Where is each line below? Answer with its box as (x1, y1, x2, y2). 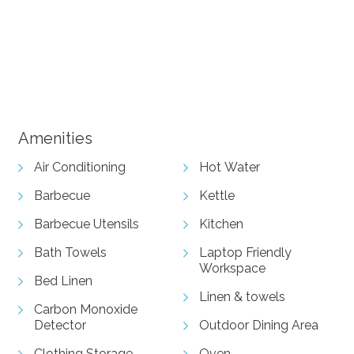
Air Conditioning (33, 160, 126, 175)
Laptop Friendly (199, 245, 292, 261)
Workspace (199, 261, 265, 277)
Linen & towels (199, 289, 285, 305)
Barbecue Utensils (33, 217, 139, 232)
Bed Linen (33, 273, 92, 289)
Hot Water (199, 160, 260, 175)
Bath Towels (33, 245, 107, 261)
